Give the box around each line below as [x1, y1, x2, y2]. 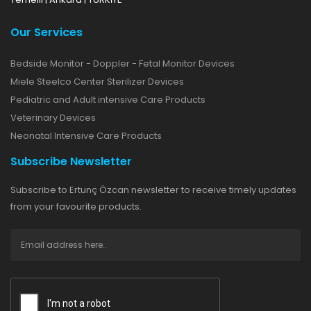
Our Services [10, 24, 83, 41]
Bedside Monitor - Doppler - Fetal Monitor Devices [10, 57, 235, 71]
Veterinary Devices [10, 111, 96, 125]
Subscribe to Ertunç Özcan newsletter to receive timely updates [10, 183, 296, 197]
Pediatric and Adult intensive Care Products [10, 93, 205, 107]
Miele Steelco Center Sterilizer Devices [10, 75, 184, 89]
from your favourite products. [10, 200, 142, 214]
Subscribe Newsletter [10, 153, 132, 170]
